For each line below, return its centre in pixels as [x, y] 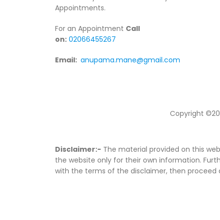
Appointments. [80, 8]
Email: [67, 60]
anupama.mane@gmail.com [130, 60]
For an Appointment [90, 28]
